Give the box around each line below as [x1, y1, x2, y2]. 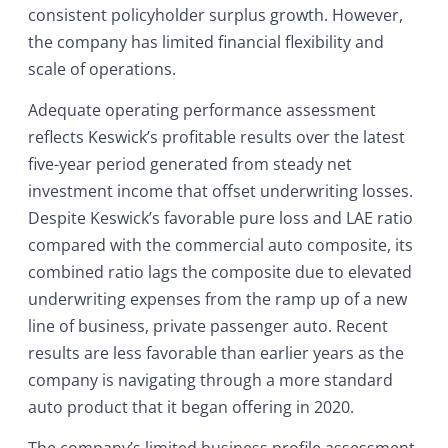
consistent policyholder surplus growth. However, [28, 3, 403, 26]
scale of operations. [28, 57, 176, 80]
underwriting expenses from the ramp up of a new [28, 287, 407, 310]
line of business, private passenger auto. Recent [28, 314, 388, 337]
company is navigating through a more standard [28, 368, 393, 391]
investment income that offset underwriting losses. [28, 179, 413, 202]
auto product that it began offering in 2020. [28, 395, 354, 418]
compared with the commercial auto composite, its [28, 233, 413, 256]
